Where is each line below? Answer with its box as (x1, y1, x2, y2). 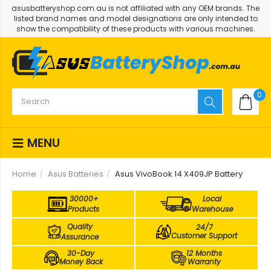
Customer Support (171, 230, 237, 241)
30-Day (67, 248, 94, 258)
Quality (67, 221, 93, 232)
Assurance (61, 232, 99, 242)
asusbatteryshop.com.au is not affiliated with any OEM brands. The (11, 3, 260, 13)
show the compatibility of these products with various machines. (16, 24, 255, 34)
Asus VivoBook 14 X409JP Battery (115, 168, 243, 180)
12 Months (186, 248, 223, 258)
